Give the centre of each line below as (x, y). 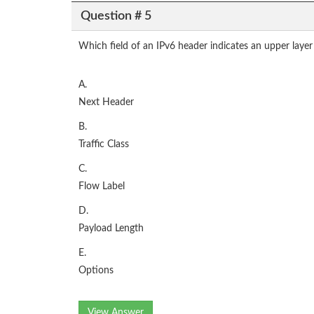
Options (96, 271)
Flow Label (102, 187)
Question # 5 (116, 16)
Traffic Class (104, 145)
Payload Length (111, 229)
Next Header (106, 103)
